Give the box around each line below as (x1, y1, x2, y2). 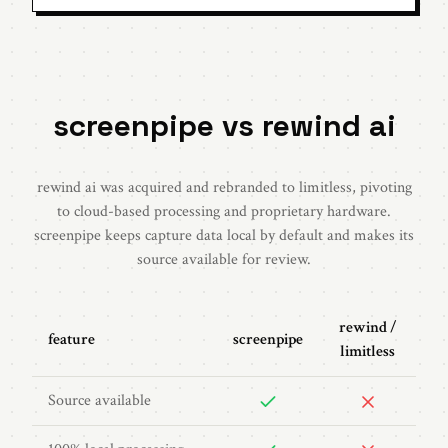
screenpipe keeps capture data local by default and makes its (34, 225, 414, 246)
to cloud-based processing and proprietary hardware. (57, 201, 391, 222)
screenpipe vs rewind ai (52, 106, 396, 145)
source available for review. (137, 249, 311, 270)
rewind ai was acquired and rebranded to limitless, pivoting (36, 177, 412, 198)
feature (48, 329, 95, 350)
